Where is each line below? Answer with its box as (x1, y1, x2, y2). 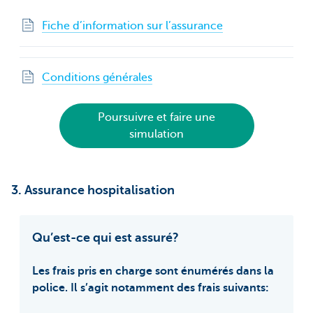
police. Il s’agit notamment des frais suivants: (32, 281, 269, 294)
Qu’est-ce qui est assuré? (32, 230, 179, 245)
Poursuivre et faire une (98, 110, 215, 124)
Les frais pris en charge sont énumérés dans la (32, 264, 274, 277)
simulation (129, 127, 184, 140)
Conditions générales (42, 71, 152, 84)
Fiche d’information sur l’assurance (42, 19, 223, 32)
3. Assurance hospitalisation (11, 182, 175, 197)
